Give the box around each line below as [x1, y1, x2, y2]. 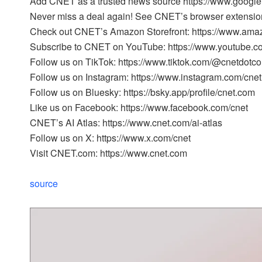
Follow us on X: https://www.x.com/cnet [30, 131, 191, 145]
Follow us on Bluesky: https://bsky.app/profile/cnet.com [30, 85, 255, 99]
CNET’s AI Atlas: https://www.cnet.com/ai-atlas [30, 116, 222, 130]
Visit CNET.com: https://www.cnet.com [30, 146, 187, 160]
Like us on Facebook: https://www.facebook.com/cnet [30, 101, 248, 115]
